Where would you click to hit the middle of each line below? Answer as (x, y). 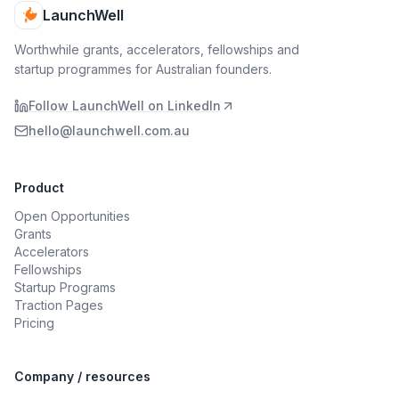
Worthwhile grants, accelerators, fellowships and (157, 49)
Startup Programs (65, 287)
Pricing (34, 323)
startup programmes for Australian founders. (143, 69)
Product (39, 187)
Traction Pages (59, 305)
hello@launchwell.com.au (109, 130)
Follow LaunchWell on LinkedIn (125, 106)
